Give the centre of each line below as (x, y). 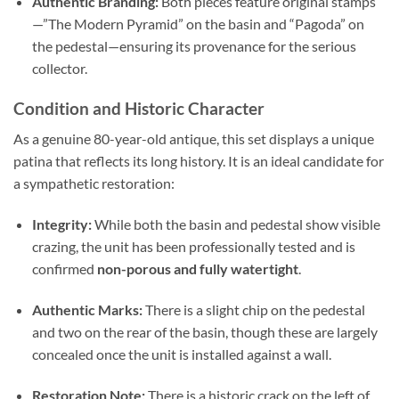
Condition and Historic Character (139, 108)
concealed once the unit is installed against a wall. (181, 354)
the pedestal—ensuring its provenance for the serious (194, 45)
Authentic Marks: (87, 309)
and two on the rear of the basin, (130, 331)
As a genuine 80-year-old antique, (116, 139)
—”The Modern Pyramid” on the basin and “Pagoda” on (198, 23)
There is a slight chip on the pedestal (253, 309)
